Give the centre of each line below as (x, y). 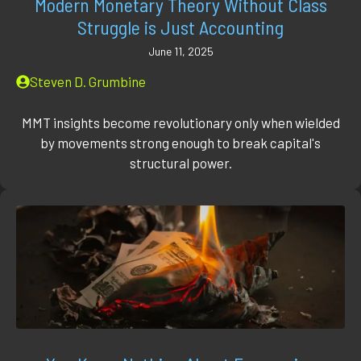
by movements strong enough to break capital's (180, 142)
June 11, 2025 (180, 52)
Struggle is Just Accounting (180, 27)
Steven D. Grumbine (88, 82)
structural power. (180, 162)
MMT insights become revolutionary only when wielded (180, 122)
